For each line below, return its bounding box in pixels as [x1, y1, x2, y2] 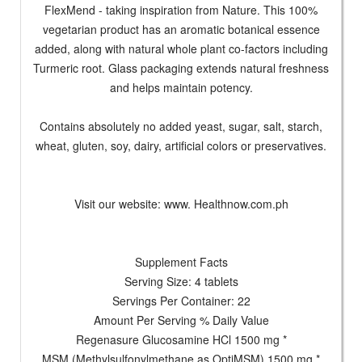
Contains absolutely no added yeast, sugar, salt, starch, [40, 118, 322, 135]
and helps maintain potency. [109, 79, 253, 96]
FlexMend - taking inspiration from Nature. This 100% [44, 2, 318, 19]
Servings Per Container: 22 [112, 293, 250, 309]
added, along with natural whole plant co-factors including [34, 40, 328, 57]
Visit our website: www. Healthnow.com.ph [74, 196, 288, 213]
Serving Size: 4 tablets [124, 273, 238, 290]
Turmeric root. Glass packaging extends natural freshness [33, 60, 329, 77]
